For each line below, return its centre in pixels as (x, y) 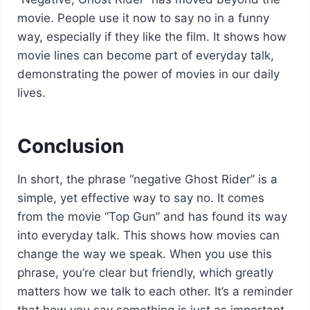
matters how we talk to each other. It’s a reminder (155, 291)
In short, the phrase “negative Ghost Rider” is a (147, 179)
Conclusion (70, 146)
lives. (31, 92)
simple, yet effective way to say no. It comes (140, 198)
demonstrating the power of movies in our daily (148, 74)
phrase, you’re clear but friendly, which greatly (145, 272)
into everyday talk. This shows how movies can (148, 235)
